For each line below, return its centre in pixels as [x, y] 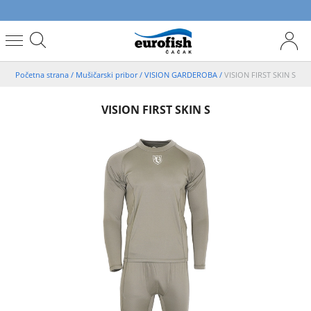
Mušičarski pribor [108, 74]
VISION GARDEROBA [182, 74]
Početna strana [43, 74]
